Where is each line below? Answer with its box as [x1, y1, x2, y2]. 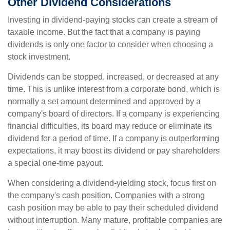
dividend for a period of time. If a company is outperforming [8, 134, 219, 143]
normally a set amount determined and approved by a [8, 97, 201, 106]
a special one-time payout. [8, 159, 103, 167]
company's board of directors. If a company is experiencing [8, 109, 220, 118]
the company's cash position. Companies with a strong [8, 191, 205, 200]
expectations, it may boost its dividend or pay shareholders [8, 146, 220, 155]
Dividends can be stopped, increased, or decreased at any [8, 72, 219, 81]
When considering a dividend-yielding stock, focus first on [8, 179, 216, 187]
